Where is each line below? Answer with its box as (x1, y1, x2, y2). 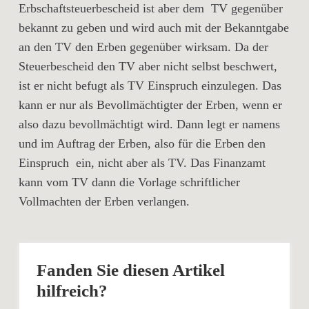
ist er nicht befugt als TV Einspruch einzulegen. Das (19, 79, 281, 92)
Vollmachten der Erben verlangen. (19, 195, 190, 208)
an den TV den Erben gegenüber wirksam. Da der (19, 40, 268, 54)
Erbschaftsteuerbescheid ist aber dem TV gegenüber (19, 1, 283, 15)
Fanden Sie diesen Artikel (37, 261, 225, 279)
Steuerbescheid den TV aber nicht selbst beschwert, (19, 59, 277, 73)
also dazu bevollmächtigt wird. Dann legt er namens (19, 117, 280, 131)
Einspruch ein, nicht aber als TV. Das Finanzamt (19, 156, 266, 170)
